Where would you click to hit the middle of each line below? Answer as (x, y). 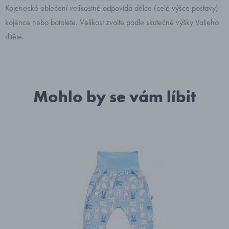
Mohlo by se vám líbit (114, 97)
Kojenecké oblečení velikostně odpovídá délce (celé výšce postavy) (112, 8)
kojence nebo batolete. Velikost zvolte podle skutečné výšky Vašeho (112, 22)
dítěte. (15, 37)
